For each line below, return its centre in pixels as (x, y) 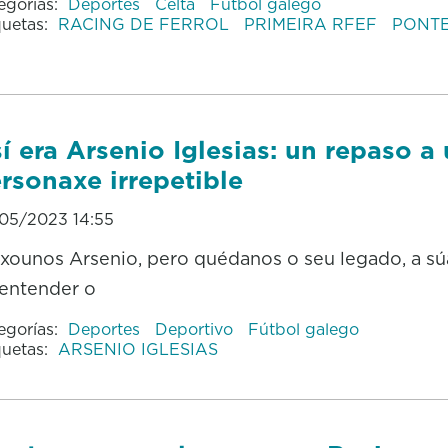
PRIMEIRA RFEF (312, 23)
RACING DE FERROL (145, 23)
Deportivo (196, 328)
